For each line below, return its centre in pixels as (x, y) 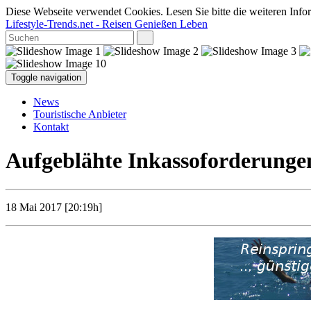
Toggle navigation (46, 77)
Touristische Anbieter (80, 114)
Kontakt (51, 127)
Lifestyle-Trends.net (49, 24)
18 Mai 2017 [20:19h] (54, 207)
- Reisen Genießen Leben (150, 24)
